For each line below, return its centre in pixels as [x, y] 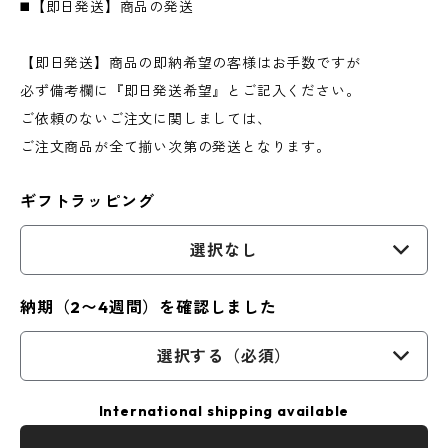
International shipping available [224, 411]
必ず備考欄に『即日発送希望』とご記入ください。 [190, 91]
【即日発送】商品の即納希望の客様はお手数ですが [190, 63]
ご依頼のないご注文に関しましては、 [146, 119]
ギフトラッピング [87, 201]
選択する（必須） [224, 356]
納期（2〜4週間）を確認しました [148, 307]
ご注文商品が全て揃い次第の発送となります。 [175, 147]
